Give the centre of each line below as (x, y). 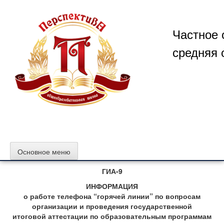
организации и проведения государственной (112, 206)
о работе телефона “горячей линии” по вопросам (112, 196)
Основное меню (44, 152)
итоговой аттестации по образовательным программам (112, 216)
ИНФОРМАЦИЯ (112, 186)
